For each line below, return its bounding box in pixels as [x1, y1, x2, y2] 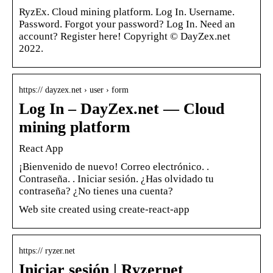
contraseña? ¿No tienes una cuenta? [19, 185, 173, 197]
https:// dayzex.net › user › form [19, 85, 129, 94]
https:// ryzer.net [19, 246, 75, 255]
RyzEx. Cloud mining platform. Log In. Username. [19, 5, 235, 18]
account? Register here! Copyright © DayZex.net [19, 30, 230, 42]
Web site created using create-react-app [19, 203, 190, 215]
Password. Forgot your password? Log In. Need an [19, 18, 235, 30]
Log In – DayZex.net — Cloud [19, 99, 224, 118]
